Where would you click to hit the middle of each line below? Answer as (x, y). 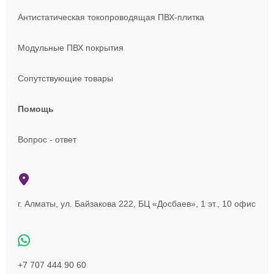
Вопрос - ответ (47, 139)
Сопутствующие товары (65, 78)
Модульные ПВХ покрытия (70, 48)
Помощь (35, 109)
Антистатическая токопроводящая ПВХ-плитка (111, 17)
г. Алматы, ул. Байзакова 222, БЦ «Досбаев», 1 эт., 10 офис (136, 204)
